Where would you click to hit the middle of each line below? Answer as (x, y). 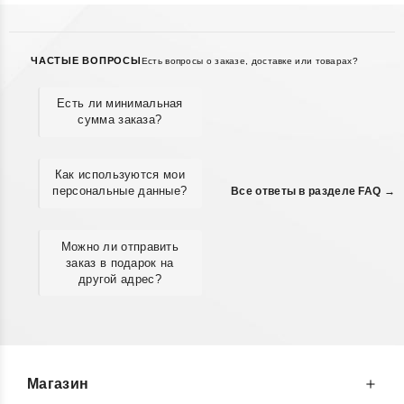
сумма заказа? (120, 120)
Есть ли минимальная (120, 104)
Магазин (58, 384)
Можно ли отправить (120, 246)
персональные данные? (120, 191)
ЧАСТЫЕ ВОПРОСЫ (86, 60)
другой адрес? (119, 279)
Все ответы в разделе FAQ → (313, 192)
